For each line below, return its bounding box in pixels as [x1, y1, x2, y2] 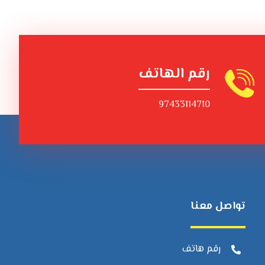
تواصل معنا [190, 198, 245, 215]
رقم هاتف [182, 241, 221, 257]
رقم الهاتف [138, 63, 211, 85]
